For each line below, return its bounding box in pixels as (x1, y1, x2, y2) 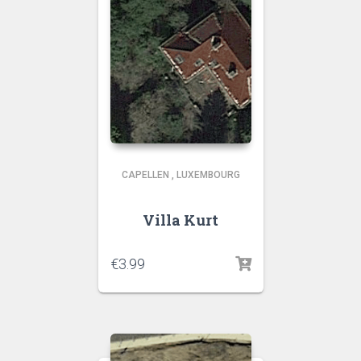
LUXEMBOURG (176, 169, 240, 180)
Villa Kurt (143, 210, 218, 230)
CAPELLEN (121, 169, 169, 180)
